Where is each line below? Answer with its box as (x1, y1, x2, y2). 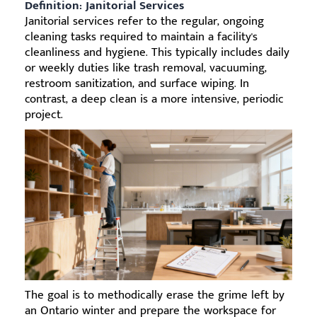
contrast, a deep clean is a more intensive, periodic (25, 89, 284, 110)
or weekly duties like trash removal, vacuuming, (25, 58, 267, 79)
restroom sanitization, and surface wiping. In (25, 74, 249, 94)
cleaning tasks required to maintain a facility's (25, 27, 258, 47)
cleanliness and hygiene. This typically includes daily (25, 42, 289, 63)
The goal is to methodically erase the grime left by (25, 284, 284, 305)
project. (25, 105, 63, 125)
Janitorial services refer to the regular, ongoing (25, 11, 264, 32)
